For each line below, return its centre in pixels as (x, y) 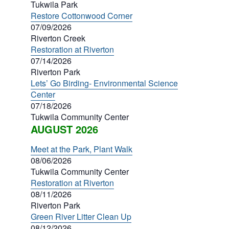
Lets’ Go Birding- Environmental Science (104, 83)
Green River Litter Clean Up (81, 216)
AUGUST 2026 (64, 129)
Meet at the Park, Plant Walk (82, 149)
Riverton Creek (58, 38)
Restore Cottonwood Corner (82, 16)
